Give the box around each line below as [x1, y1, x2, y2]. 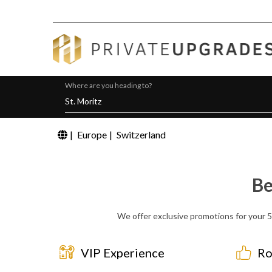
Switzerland [117, 129, 166, 140]
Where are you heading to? [65, 81, 152, 90]
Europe [77, 129, 107, 140]
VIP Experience [81, 245, 165, 260]
